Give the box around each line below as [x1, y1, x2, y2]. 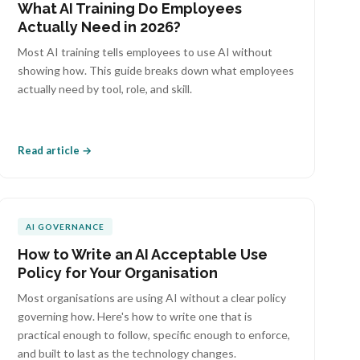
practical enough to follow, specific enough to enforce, [18, 328, 291, 342]
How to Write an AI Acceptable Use [18, 246, 268, 263]
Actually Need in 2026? [18, 18, 182, 35]
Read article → [18, 144, 92, 157]
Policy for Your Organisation [18, 264, 219, 281]
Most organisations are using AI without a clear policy [18, 291, 287, 305]
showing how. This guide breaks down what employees [18, 63, 295, 77]
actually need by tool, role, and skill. [18, 82, 193, 96]
